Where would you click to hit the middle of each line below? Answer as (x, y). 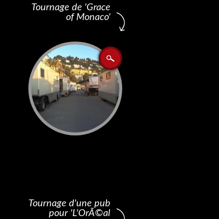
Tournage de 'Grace (71, 7)
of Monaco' (88, 17)
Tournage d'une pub (69, 203)
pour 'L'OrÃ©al (80, 213)
